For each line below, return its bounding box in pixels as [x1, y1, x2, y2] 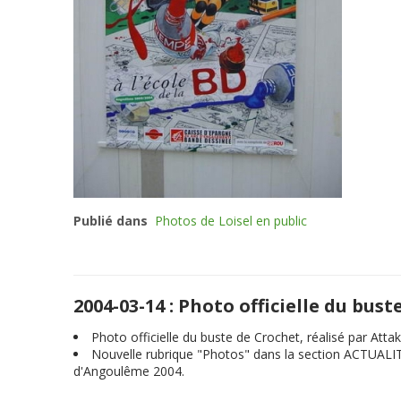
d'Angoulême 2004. [73, 363, 184, 380]
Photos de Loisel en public [155, 212, 307, 229]
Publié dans [73, 212, 148, 229]
